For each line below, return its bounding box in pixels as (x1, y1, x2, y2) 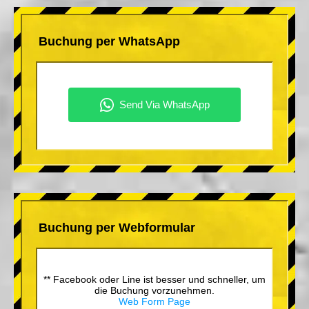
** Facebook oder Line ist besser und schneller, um (43, 273, 266, 285)
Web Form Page (119, 295, 190, 307)
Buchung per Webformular (39, 220, 195, 235)
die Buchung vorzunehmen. (94, 284, 215, 296)
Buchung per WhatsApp (39, 34, 180, 48)
